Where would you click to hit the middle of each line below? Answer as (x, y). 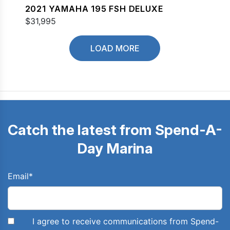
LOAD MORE (115, 48)
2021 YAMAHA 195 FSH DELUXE (94, 8)
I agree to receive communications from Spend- (126, 221)
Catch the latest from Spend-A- (115, 130)
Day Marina (115, 148)
